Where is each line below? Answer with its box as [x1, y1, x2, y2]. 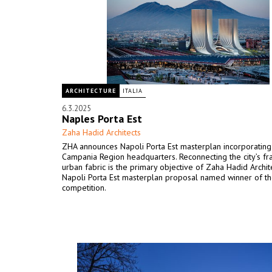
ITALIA [123, 87, 143, 95]
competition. [62, 182, 106, 193]
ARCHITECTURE [66, 87, 116, 95]
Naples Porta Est [62, 112, 142, 126]
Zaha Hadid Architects [62, 127, 141, 138]
